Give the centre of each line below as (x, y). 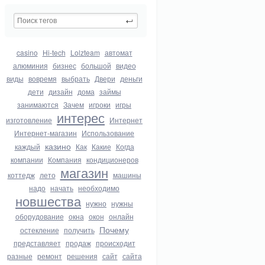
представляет (37, 243)
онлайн (121, 216)
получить (79, 230)
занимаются (38, 104)
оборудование (39, 216)
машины (127, 175)
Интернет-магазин (46, 133)
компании (27, 159)
